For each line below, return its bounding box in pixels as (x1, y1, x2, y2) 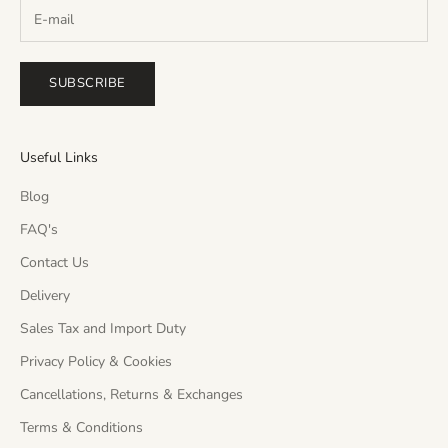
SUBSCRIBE (49, 74, 126, 93)
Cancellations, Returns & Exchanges (20, 384, 243, 404)
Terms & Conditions (20, 417, 143, 437)
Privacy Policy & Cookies (20, 351, 172, 371)
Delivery (20, 285, 70, 305)
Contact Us (20, 252, 89, 272)
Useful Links (20, 147, 98, 167)
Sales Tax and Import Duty (20, 318, 186, 338)
